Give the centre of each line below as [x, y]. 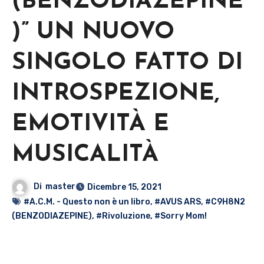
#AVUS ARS [178, 202]
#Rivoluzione [123, 216]
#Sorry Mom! [181, 216]
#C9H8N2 [225, 202]
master [61, 186]
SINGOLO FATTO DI [127, 63]
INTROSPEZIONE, [115, 93]
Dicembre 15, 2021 [125, 187]
